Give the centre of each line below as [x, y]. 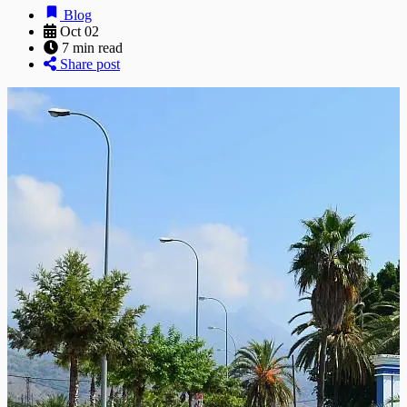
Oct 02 [79, 31]
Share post [88, 64]
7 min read [92, 47]
